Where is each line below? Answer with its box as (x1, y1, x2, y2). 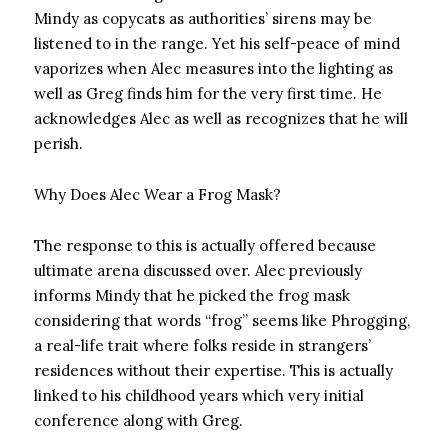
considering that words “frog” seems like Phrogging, (34, 311, 410, 330)
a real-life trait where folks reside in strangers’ (34, 336, 371, 355)
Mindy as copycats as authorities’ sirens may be (34, 9, 372, 28)
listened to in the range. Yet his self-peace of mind (34, 34, 400, 53)
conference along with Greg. (34, 411, 243, 430)
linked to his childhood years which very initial (34, 386, 364, 405)
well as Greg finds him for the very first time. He (34, 84, 382, 103)
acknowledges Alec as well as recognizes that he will (34, 109, 408, 128)
